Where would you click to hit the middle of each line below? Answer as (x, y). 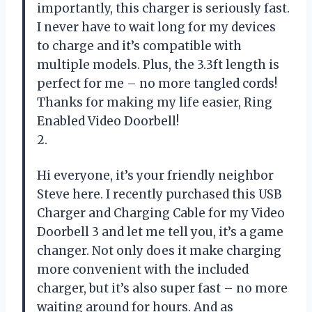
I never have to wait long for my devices (156, 27)
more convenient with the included (143, 269)
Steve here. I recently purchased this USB (159, 194)
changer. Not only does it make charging (159, 250)
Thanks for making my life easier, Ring (155, 102)
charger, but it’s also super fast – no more (162, 288)
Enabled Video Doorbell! (108, 121)
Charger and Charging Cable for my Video (161, 213)
